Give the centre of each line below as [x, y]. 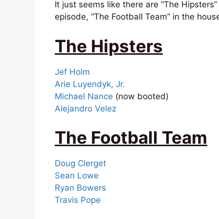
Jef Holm [72, 72]
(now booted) [142, 96]
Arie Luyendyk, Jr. [90, 84]
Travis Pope [78, 200]
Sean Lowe [77, 176]
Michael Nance [85, 96]
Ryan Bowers [80, 188]
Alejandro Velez [86, 108]
